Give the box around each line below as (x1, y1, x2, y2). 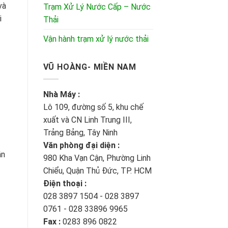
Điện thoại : (43, 179, 87, 189)
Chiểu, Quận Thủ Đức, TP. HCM (43, 166, 152, 176)
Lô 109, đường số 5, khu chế (43, 102, 144, 112)
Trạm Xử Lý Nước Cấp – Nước (43, 2, 151, 12)
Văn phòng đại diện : (43, 140, 120, 151)
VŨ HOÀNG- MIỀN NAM (43, 62, 136, 72)
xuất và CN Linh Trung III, (43, 115, 132, 125)
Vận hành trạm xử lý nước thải (43, 34, 149, 44)
